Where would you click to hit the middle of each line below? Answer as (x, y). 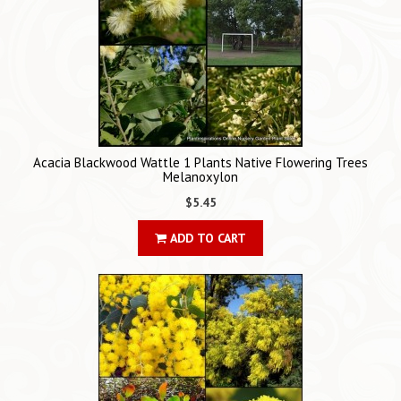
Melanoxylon (200, 177)
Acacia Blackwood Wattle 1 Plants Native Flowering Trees (200, 163)
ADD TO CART (206, 239)
